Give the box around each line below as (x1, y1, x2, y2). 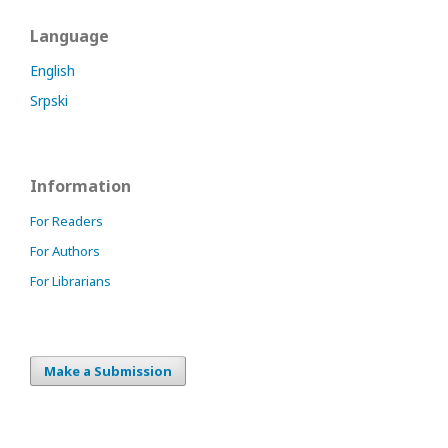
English (30, 61, 75, 80)
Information (30, 175, 131, 197)
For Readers (30, 212, 103, 230)
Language (30, 25, 109, 47)
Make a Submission (44, 362, 172, 380)
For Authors (30, 242, 100, 260)
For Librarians (30, 272, 111, 290)
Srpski (30, 91, 68, 110)
